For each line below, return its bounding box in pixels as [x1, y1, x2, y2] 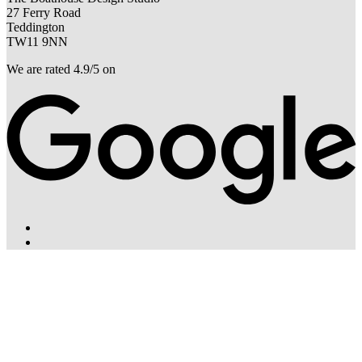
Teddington [6, 20, 65, 35]
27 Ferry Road [6, 6, 81, 20]
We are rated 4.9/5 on [6, 62, 116, 77]
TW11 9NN [6, 35, 68, 49]
